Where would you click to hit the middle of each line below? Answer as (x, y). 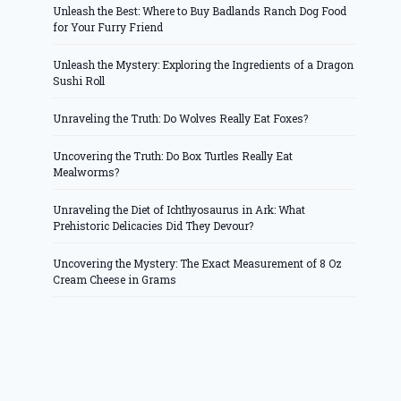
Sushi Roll (79, 81)
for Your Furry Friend (108, 27)
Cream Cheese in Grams (115, 280)
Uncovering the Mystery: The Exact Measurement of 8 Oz (198, 264)
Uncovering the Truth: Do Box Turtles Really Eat (173, 156)
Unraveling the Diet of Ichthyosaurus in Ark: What (179, 210)
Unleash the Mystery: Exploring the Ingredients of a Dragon (204, 65)
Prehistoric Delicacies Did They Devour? (154, 226)
